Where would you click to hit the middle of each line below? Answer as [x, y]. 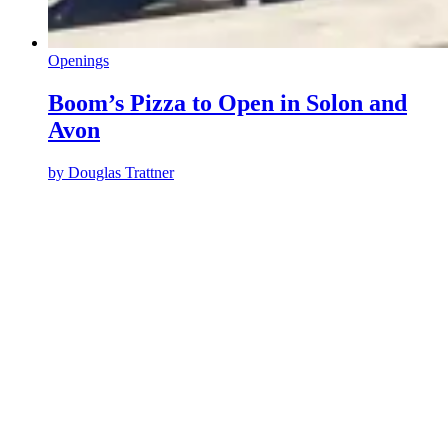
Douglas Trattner [121, 173]
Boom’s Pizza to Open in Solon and [227, 103]
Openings [78, 61]
